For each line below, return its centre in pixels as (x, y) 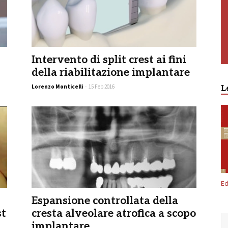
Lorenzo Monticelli (57, 87)
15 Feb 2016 (102, 87)
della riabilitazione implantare (111, 73)
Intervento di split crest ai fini (109, 60)
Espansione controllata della (105, 201)
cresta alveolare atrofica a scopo (114, 213)
